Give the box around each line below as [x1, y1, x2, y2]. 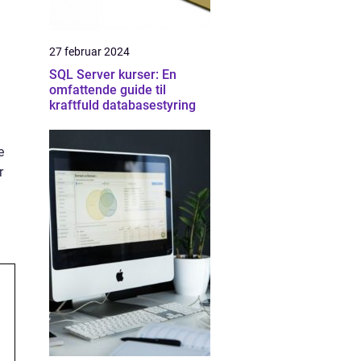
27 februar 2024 [49, 45, 130, 58]
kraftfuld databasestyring [49, 98, 196, 113]
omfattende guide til [49, 82, 166, 98]
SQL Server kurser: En [49, 67, 176, 82]
